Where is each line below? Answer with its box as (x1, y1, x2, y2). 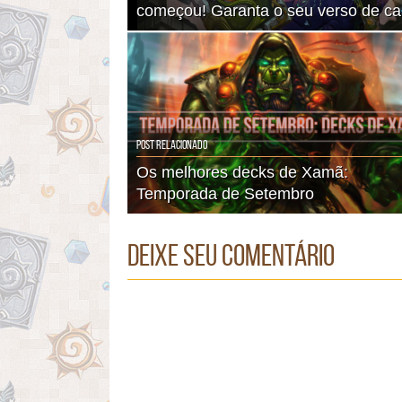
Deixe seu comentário (127, 238, 335, 272)
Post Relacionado (136, 137, 207, 152)
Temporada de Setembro (136, 184, 314, 203)
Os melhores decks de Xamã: (136, 162, 348, 181)
